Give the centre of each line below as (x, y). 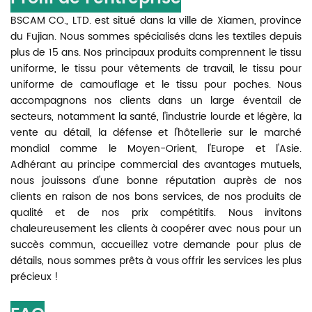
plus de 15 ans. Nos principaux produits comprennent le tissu (156, 53)
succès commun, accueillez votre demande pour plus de (156, 245)
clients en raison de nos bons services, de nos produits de (156, 197)
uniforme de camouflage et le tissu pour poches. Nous (156, 85)
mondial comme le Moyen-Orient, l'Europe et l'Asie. (156, 149)
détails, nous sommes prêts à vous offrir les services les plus (156, 261)
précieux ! (34, 277)
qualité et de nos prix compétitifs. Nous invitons (156, 213)
